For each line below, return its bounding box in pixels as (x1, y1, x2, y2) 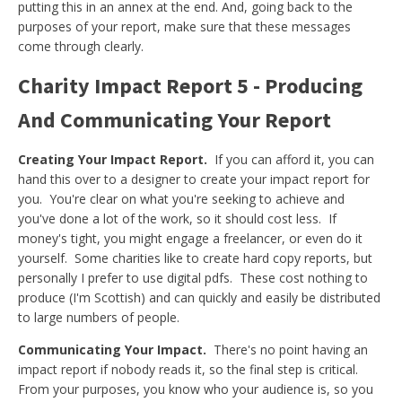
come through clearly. (18, 38, 144, 55)
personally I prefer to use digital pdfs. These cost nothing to (18, 269, 368, 286)
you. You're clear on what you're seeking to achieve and (18, 190, 345, 207)
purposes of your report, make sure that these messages (18, 18, 351, 35)
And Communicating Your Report (18, 106, 331, 134)
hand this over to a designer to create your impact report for (18, 170, 370, 188)
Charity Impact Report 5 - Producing (18, 72, 363, 100)
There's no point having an (210, 341, 368, 358)
